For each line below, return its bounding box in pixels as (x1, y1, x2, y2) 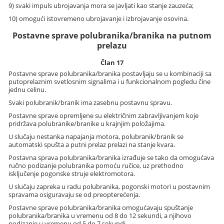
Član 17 (100, 57, 123, 67)
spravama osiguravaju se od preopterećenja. (8, 190, 140, 199)
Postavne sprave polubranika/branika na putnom (12, 29, 211, 41)
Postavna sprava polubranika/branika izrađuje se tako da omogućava (8, 153, 214, 162)
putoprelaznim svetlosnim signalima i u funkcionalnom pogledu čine (8, 77, 211, 86)
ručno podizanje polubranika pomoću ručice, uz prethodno (8, 161, 184, 170)
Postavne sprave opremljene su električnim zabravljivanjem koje (8, 111, 199, 120)
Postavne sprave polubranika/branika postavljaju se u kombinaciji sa (8, 69, 212, 78)
